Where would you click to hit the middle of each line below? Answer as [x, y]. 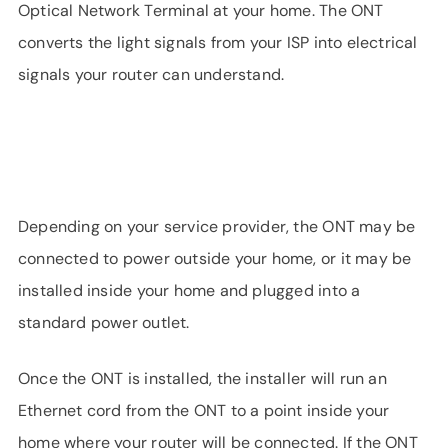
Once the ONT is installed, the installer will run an [202, 378]
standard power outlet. [104, 322]
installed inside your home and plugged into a [189, 290]
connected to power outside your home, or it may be [215, 258]
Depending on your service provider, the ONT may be [217, 226]
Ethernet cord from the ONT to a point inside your [204, 410]
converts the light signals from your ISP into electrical [218, 42]
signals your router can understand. [151, 74]
